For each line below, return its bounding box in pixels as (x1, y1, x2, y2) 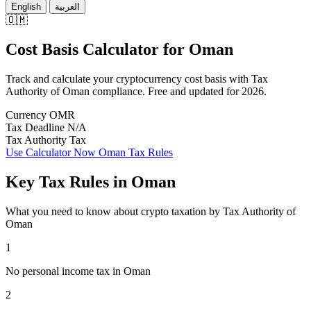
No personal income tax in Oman (6, 264, 151, 277)
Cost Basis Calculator (6, 40, 163, 58)
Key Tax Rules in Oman (6, 172, 176, 191)
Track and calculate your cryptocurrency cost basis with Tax (6, 72, 268, 85)
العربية (55, 1, 80, 12)
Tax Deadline (6, 121, 65, 133)
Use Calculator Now (6, 146, 96, 158)
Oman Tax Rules (99, 146, 173, 158)
